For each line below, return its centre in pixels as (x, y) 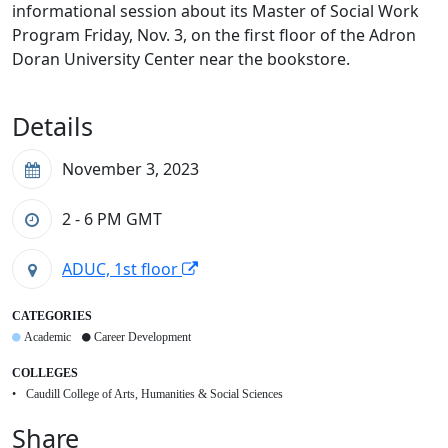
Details (52, 126)
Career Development (142, 337)
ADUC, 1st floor (122, 269)
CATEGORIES (52, 316)
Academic (47, 337)
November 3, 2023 (130, 169)
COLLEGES (45, 373)
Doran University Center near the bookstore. (183, 59)
